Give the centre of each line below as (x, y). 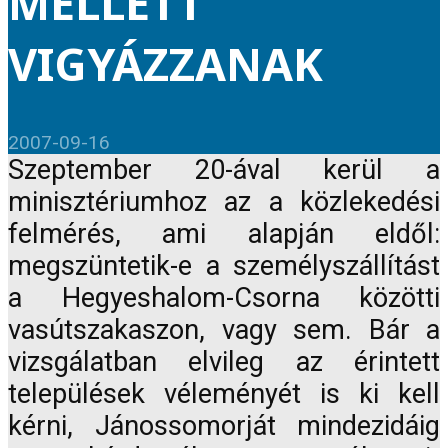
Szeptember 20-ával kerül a (224, 170)
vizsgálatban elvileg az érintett (224, 362)
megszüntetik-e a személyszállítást (224, 266)
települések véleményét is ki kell (224, 394)
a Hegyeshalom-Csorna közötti (224, 298)
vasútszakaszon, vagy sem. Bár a (224, 330)
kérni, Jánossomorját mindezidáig (224, 426)
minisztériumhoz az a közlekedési (224, 202)
